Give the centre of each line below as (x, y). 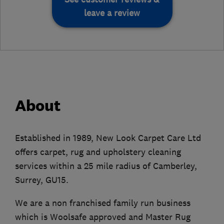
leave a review (112, 13)
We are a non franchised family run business (103, 203)
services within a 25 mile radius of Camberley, (106, 166)
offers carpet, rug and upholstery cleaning (98, 152)
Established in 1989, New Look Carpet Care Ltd (108, 138)
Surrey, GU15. (42, 180)
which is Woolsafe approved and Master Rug (103, 217)
